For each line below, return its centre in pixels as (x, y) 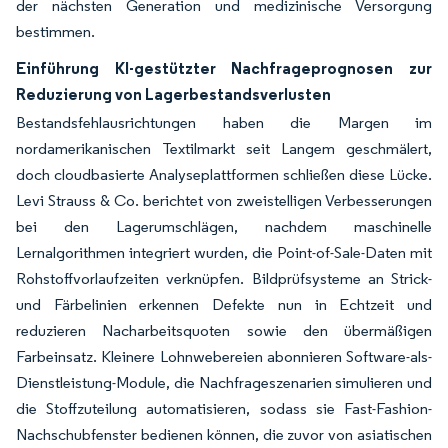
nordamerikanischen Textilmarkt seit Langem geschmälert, (224, 148)
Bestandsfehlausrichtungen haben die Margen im (224, 122)
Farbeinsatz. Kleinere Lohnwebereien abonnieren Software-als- (224, 356)
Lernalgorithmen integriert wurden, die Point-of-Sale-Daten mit (224, 252)
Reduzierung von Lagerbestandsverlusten (173, 94)
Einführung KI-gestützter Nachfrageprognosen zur (224, 68)
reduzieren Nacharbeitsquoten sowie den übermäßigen (224, 330)
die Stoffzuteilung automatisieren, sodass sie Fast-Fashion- (224, 408)
